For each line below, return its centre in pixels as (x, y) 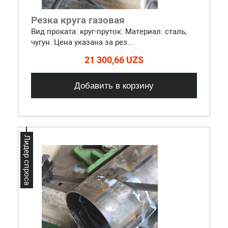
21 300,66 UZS (114, 60)
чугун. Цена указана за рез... (82, 42)
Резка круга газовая (78, 20)
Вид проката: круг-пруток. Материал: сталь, (109, 31)
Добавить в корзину (114, 85)
